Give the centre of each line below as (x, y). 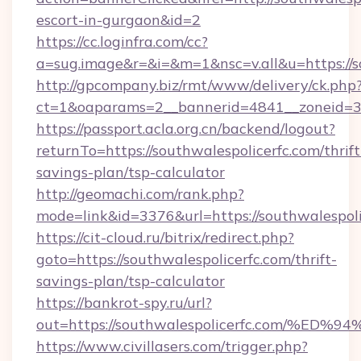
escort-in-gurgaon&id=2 (118, 20)
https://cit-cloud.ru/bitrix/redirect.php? (165, 237)
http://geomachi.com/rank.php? (140, 194)
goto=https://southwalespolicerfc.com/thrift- (187, 259)
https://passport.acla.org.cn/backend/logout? (186, 129)
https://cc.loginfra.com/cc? (122, 41)
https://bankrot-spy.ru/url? (124, 303)
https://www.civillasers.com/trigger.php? (172, 346)
